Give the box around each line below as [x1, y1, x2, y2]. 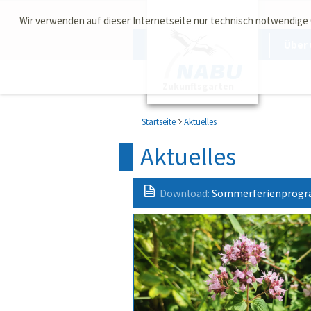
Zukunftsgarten [162, 80, 234, 92]
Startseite [142, 116, 176, 128]
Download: [160, 186, 210, 200]
